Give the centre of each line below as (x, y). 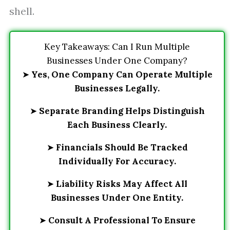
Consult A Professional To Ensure (122, 220)
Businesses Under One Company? (117, 61)
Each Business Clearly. (117, 125)
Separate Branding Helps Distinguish (122, 111)
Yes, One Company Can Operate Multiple (122, 74)
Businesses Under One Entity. (117, 198)
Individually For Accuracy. (117, 161)
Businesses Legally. (117, 88)
